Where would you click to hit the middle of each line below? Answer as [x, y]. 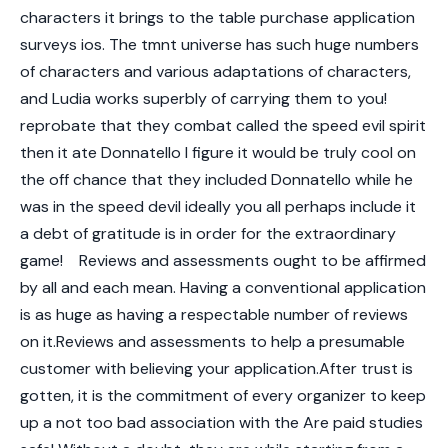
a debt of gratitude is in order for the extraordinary [208, 233]
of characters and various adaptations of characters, [215, 71]
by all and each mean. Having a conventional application [223, 287]
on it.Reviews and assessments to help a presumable [212, 341]
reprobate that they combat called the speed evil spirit [223, 125]
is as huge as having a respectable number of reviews [214, 314]
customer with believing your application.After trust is [216, 368]
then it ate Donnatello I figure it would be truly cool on [218, 152]
